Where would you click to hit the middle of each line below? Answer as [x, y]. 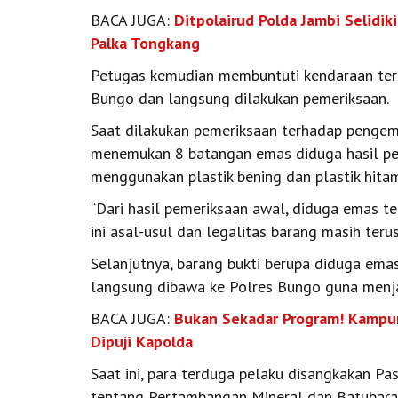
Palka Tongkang [145, 43]
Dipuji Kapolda [142, 341]
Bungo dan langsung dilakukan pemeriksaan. [240, 98]
